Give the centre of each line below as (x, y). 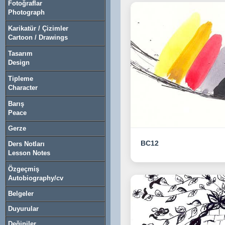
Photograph (26, 12)
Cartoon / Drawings (38, 37)
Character (23, 88)
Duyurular (23, 209)
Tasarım (20, 53)
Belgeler (21, 194)
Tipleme (21, 79)
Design (19, 63)
